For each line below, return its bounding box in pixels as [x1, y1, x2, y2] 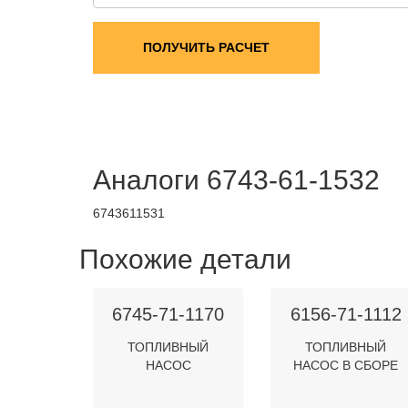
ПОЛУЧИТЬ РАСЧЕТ [143, 40, 270, 55]
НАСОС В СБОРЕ [293, 358, 398, 372]
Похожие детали [79, 244, 291, 274]
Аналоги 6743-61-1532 [93, 165, 380, 195]
